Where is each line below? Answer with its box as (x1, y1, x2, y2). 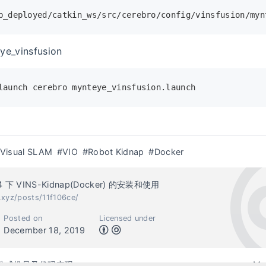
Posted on (4, 213, 43, 223)
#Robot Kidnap (82, 146, 144, 157)
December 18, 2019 (4, 224, 85, 235)
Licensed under (99, 213, 156, 223)
